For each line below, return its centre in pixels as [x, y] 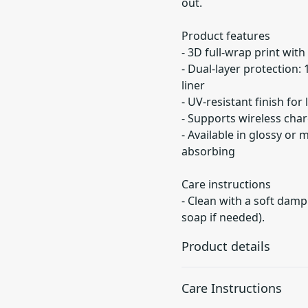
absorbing [208, 151]
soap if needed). [223, 217]
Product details [226, 246]
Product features [226, 36]
